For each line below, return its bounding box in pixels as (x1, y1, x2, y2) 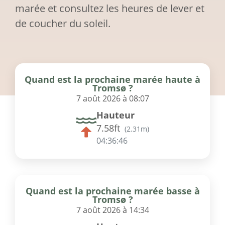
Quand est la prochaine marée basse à (25, 185, 200, 197)
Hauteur (96, 109, 135, 122)
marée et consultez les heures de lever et (15, 2, 204, 16)
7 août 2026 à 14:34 (76, 204, 149, 216)
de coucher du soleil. (15, 17, 110, 31)
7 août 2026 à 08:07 (76, 93, 149, 104)
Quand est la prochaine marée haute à (25, 73, 200, 86)
